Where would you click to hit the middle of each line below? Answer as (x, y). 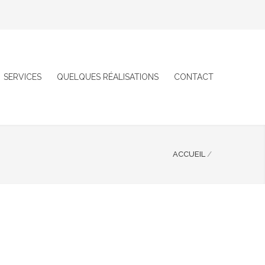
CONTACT (194, 77)
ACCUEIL (189, 154)
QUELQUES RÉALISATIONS (108, 77)
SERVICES (22, 77)
